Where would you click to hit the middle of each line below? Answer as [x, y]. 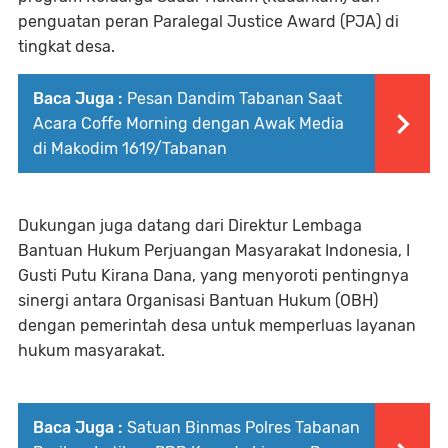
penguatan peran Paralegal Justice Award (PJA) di [208, 21]
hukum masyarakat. [91, 350]
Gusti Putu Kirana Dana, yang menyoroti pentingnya [213, 275]
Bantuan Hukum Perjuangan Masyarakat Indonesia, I [214, 250]
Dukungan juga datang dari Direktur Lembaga [190, 225]
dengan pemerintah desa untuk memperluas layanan [217, 325]
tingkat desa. [66, 46]
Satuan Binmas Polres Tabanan [243, 427]
